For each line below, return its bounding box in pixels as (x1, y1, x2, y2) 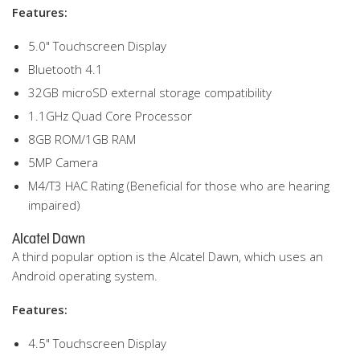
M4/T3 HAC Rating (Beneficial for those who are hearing (28, 178, 329, 194)
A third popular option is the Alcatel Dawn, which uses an (12, 248, 323, 264)
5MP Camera (28, 154, 98, 170)
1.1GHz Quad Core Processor (28, 108, 192, 124)
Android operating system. (12, 268, 157, 284)
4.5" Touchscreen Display (28, 335, 166, 351)
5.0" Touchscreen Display (28, 38, 166, 54)
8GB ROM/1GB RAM (28, 131, 136, 147)
